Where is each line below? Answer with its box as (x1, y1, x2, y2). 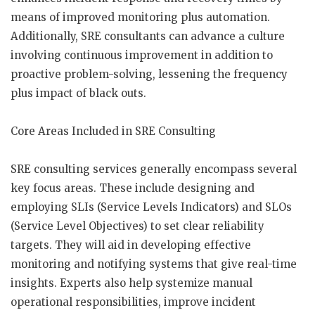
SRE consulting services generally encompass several (11, 162, 297, 176)
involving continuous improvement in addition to (11, 49, 273, 62)
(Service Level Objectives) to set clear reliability (11, 219, 264, 233)
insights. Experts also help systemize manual (11, 276, 252, 290)
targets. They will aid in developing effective (11, 238, 251, 252)
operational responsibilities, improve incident (11, 295, 256, 309)
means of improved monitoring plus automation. (11, 11, 270, 24)
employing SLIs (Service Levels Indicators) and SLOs (11, 200, 292, 214)
